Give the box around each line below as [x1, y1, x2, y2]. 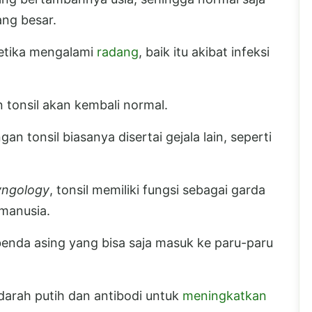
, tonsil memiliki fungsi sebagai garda [49, 182, 265, 197]
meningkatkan [182, 288, 267, 303]
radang [97, 44, 139, 59]
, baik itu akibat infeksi [139, 44, 270, 59]
